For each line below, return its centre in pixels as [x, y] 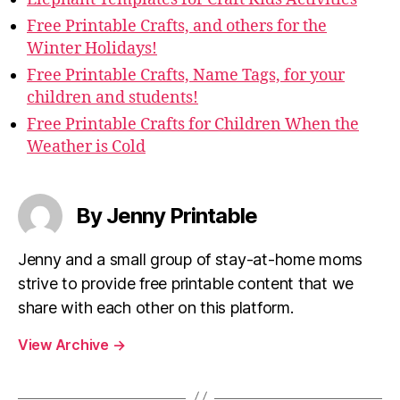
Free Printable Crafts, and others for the [177, 26]
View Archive [65, 344]
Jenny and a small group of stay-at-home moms [191, 259]
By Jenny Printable [167, 215]
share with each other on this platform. [156, 307]
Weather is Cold [86, 146]
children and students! [112, 97]
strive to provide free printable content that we [186, 283]
